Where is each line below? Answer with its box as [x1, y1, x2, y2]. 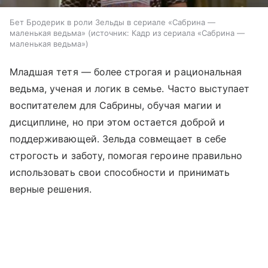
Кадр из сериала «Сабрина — [132, 28, 245, 38]
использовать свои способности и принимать [10, 166, 230, 178]
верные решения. [10, 182, 92, 195]
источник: [91, 28, 129, 38]
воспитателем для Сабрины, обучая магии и [10, 99, 221, 111]
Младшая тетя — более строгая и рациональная [10, 65, 242, 78]
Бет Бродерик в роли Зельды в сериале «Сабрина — [10, 17, 215, 27]
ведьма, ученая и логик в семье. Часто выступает [10, 82, 250, 95]
